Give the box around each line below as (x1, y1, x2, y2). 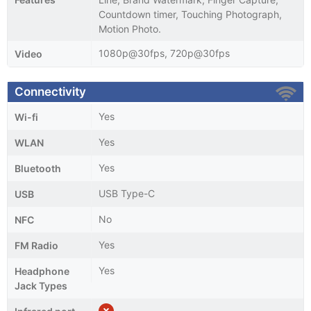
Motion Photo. (99, 22, 161, 35)
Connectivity (15, 84, 86, 99)
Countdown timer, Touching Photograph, (99, 8, 282, 20)
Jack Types (15, 279, 67, 292)
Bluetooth (15, 162, 61, 174)
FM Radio (15, 239, 58, 251)
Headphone (15, 264, 69, 277)
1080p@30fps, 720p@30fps (99, 47, 230, 59)
